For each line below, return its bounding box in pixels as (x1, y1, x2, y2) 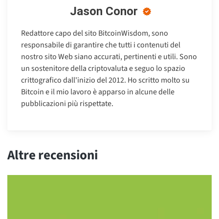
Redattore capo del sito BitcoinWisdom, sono (21, 28, 168, 39)
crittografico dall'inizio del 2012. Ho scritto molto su (21, 75, 190, 86)
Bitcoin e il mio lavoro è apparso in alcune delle (21, 87, 175, 98)
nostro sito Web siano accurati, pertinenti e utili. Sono (21, 51, 197, 63)
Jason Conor (70, 4, 138, 19)
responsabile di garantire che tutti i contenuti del (21, 40, 180, 51)
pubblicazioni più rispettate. (21, 98, 113, 109)
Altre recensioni (7, 146, 98, 165)
